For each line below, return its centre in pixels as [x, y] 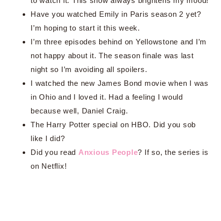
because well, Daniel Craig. [79, 111]
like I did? [48, 138]
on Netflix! [49, 166]
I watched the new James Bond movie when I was [120, 83]
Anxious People [108, 152]
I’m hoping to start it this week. [85, 28]
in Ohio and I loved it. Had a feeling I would [107, 97]
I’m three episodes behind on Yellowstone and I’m [119, 42]
